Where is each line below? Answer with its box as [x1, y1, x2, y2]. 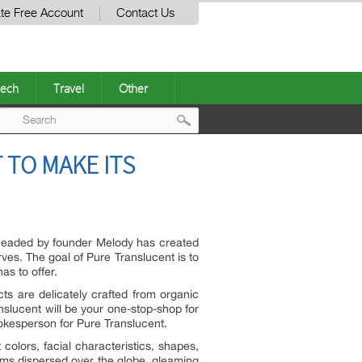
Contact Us [116, 7, 175, 19]
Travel [53, 80, 84, 96]
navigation [187, 172, 278, 199]
